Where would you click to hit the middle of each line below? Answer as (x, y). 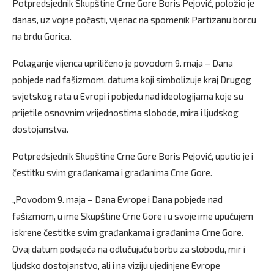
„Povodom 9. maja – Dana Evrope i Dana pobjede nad (117, 199)
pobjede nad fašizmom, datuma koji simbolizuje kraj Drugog (132, 79)
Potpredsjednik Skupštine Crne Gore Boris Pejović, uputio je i (133, 156)
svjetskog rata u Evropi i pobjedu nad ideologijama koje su (128, 96)
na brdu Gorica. (42, 36)
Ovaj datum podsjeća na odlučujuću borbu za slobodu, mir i (129, 249)
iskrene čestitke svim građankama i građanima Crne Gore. (128, 232)
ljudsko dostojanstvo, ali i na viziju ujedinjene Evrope (116, 265)
